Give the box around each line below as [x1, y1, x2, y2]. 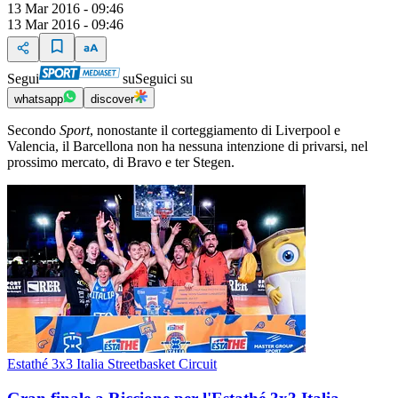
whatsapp [14, 92, 63, 107]
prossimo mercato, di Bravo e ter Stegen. [7, 155, 235, 171]
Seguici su [135, 71, 193, 87]
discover [91, 92, 134, 107]
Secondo [7, 123, 60, 139]
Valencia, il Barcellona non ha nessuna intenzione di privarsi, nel [7, 139, 368, 155]
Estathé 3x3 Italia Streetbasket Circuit [7, 356, 217, 372]
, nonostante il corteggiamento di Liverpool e [90, 123, 340, 139]
